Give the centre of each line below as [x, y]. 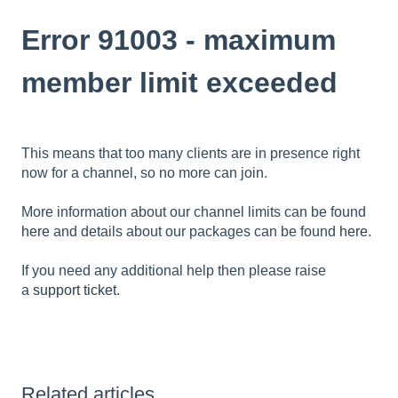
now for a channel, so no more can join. [146, 172]
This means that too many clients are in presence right [191, 153]
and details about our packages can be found [195, 232]
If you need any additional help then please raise [174, 271]
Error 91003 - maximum [179, 40]
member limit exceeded [179, 82]
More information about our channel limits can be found [194, 212]
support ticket [75, 291]
